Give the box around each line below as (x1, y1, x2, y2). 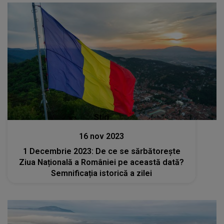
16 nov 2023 (79, 131, 124, 141)
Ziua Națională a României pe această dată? (19, 157, 184, 167)
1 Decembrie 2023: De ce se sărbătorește (22, 146, 180, 156)
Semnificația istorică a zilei (51, 168, 152, 178)
